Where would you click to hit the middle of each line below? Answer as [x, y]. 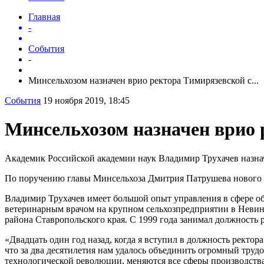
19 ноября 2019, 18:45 [86, 100]
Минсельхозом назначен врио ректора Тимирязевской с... [143, 80]
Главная [44, 16]
